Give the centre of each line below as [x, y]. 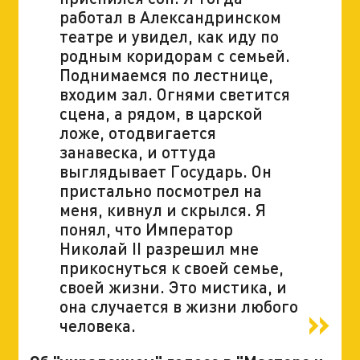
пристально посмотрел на [160, 190]
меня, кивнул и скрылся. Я [162, 209]
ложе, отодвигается [137, 132]
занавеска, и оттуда [137, 151]
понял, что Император [146, 228]
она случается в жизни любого [178, 305]
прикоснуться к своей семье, [171, 267]
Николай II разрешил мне [159, 247]
